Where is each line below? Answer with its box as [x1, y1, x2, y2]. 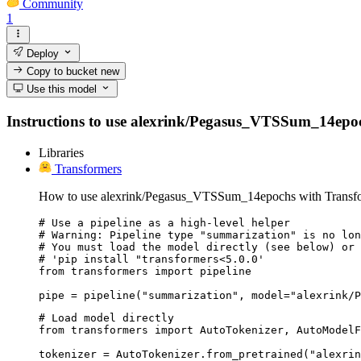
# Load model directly [39, 311, 174, 324]
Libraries [39, 145, 84, 160]
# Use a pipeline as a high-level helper [39, 216, 290, 229]
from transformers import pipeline [39, 264, 251, 277]
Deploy [23, 47, 60, 60]
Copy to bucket [23, 64, 102, 77]
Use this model [23, 83, 98, 96]
